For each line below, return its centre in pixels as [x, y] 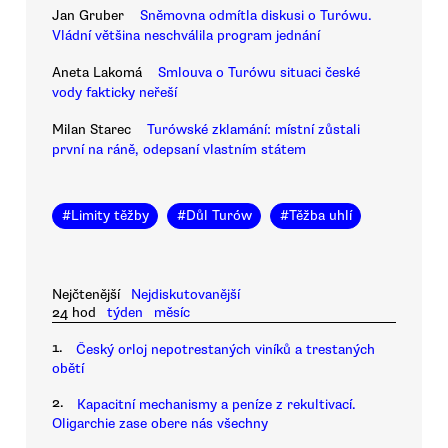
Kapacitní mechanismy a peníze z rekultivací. [216, 405]
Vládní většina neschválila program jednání [186, 35]
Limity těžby [109, 216]
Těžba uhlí [320, 216]
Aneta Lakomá [97, 73]
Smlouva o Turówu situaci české [259, 73]
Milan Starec [91, 130]
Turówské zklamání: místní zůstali [253, 130]
